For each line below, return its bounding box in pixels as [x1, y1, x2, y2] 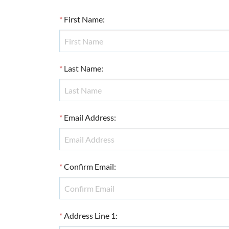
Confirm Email [63, 162, 114, 171]
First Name [63, 14, 103, 24]
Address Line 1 [63, 211, 116, 220]
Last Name [63, 63, 101, 73]
